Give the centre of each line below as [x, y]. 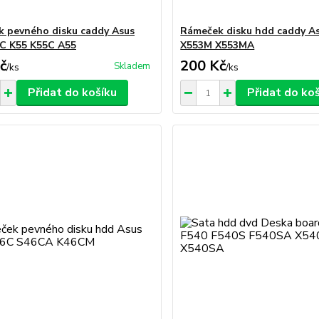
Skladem [132, 66]
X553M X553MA [218, 45]
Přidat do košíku [72, 93]
